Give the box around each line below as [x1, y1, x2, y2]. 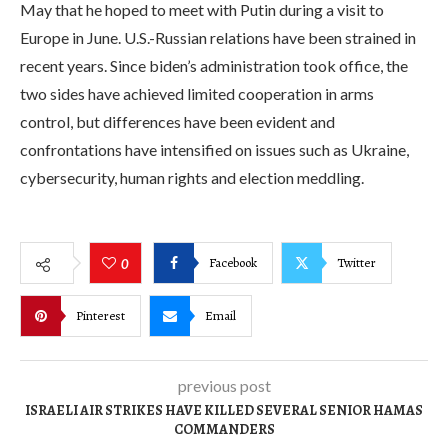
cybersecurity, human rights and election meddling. [20, 168, 364, 187]
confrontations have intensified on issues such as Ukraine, [20, 140, 409, 159]
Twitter [337, 253, 376, 271]
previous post [177, 376, 271, 395]
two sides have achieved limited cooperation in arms [20, 84, 374, 103]
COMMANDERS [173, 420, 275, 439]
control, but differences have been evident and [20, 112, 335, 131]
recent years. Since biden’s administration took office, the [20, 56, 408, 75]
